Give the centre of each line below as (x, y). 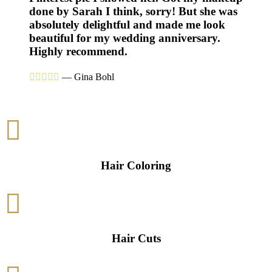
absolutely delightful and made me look (127, 25)
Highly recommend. (78, 51)
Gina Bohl (94, 76)
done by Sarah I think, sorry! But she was (133, 11)
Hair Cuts (136, 239)
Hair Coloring (136, 165)
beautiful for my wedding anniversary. (125, 38)
